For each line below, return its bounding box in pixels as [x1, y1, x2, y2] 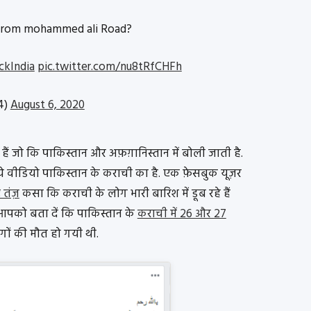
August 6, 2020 [10, 95, 85, 115]
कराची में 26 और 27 [137, 204, 226, 224]
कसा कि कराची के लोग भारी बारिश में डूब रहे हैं [19, 184, 230, 203]
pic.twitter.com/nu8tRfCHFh [37, 58, 182, 77]
